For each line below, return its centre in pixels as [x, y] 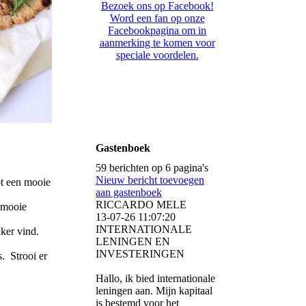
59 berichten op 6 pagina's [152, 168]
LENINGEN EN [133, 242]
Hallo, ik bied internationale [155, 279]
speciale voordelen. [157, 55]
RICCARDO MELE [141, 205]
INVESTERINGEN [140, 254]
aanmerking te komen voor [157, 43]
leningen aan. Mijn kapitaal [154, 291]
